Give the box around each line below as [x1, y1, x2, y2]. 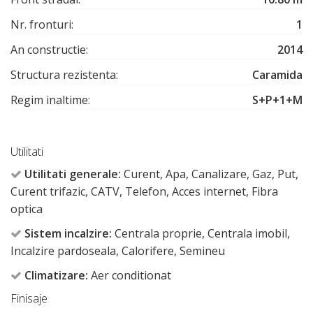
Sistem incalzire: [24, 226, 112, 242]
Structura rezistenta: [10, 67, 118, 83]
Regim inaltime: [10, 92, 90, 108]
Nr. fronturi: [10, 17, 73, 33]
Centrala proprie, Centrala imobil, [112, 226, 290, 242]
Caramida [252, 67, 303, 83]
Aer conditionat [88, 268, 171, 284]
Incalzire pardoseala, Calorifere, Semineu [10, 243, 225, 259]
